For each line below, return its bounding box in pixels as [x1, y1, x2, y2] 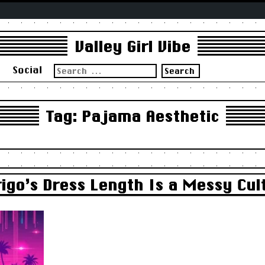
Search [53, 63, 82, 73]
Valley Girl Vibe [75, 38, 190, 56]
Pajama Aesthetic [82, 107, 219, 125]
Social [12, 63, 42, 75]
